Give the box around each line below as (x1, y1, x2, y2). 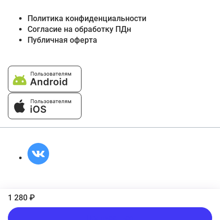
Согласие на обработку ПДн (27, 25, 131, 34)
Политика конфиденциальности (27, 14, 146, 24)
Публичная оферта (27, 35, 97, 45)
